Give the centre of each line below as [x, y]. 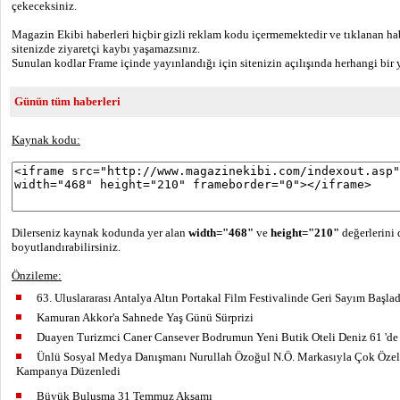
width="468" [221, 233]
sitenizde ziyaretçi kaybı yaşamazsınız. [106, 49]
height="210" [306, 233]
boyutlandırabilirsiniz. [66, 247]
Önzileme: [37, 275]
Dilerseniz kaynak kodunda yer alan [100, 233]
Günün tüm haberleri [66, 101]
